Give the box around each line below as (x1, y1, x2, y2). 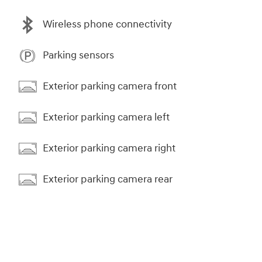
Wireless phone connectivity (43, 18, 172, 32)
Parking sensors (43, 49, 114, 63)
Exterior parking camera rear (43, 173, 173, 187)
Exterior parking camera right (43, 142, 175, 156)
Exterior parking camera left (43, 111, 170, 125)
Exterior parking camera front (43, 80, 177, 94)
